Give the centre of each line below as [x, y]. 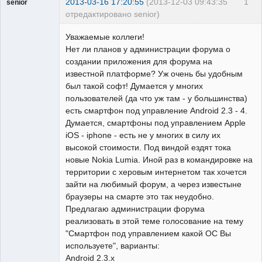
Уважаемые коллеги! [105, 37]
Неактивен [34, 37]
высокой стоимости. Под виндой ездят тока [148, 147]
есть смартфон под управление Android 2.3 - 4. [156, 110]
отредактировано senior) [113, 14]
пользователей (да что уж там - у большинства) [156, 98]
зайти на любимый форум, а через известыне [154, 184]
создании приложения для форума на [139, 61]
